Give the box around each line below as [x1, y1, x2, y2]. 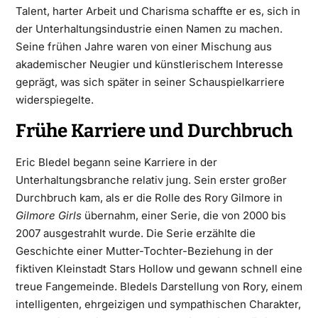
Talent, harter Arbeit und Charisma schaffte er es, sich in [15, 4, 300, 18]
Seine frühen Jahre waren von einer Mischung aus [15, 40, 272, 53]
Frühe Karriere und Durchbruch [15, 120, 292, 142]
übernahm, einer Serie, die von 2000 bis [81, 209, 286, 222]
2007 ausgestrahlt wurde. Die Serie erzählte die [15, 226, 256, 240]
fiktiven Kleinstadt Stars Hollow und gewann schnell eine [15, 262, 302, 275]
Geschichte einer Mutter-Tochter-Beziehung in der [15, 244, 273, 258]
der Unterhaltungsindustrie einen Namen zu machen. [15, 22, 283, 35]
